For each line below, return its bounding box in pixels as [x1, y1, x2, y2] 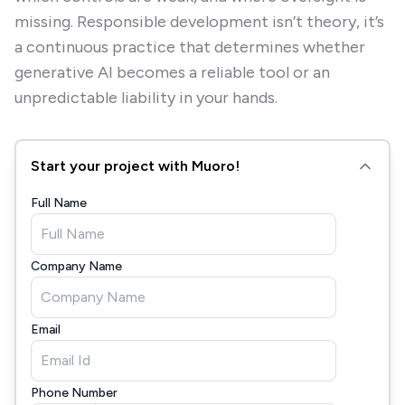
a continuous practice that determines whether [14, 37, 365, 57]
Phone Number [31, 385, 118, 400]
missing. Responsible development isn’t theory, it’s [14, 12, 384, 32]
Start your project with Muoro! [31, 157, 240, 174]
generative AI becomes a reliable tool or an [14, 62, 330, 82]
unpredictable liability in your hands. [14, 88, 278, 108]
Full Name [31, 195, 87, 211]
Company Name [31, 259, 122, 274]
